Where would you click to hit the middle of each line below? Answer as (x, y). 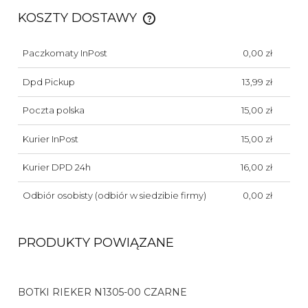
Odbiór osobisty (57, 196)
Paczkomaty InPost (65, 53)
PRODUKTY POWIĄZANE (96, 243)
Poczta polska (53, 110)
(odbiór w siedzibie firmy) (149, 196)
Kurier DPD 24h (56, 167)
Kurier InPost (50, 139)
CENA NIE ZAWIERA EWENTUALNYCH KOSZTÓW (140, 26)
